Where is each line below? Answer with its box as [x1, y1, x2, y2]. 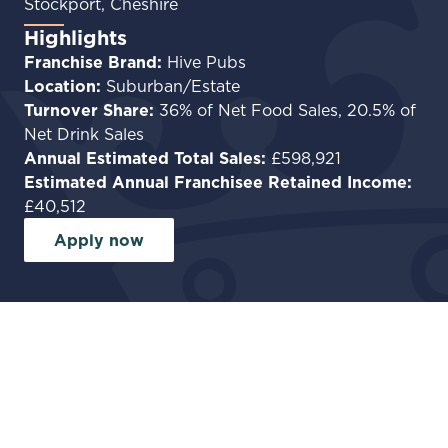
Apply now [54, 229, 144, 251]
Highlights [24, 24, 127, 52]
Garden [74, 345, 134, 367]
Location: [24, 75, 106, 97]
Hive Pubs [167, 51, 246, 73]
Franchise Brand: [24, 51, 167, 73]
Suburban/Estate [106, 75, 240, 97]
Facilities [26, 300, 134, 334]
